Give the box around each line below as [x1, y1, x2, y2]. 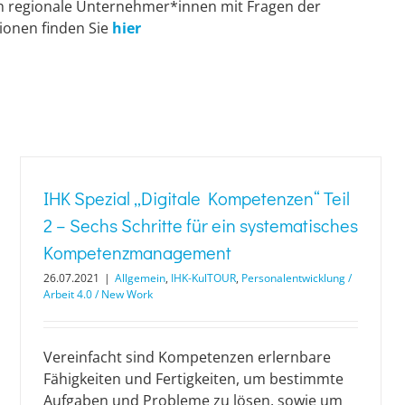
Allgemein [115, 269, 165, 286]
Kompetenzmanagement [43, 240, 231, 264]
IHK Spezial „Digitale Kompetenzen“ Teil [43, 185, 350, 210]
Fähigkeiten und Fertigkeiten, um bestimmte [43, 368, 344, 389]
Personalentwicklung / [241, 269, 352, 286]
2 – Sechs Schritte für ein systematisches [43, 212, 358, 237]
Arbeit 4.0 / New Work [43, 286, 153, 302]
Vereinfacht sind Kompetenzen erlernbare [43, 346, 331, 367]
